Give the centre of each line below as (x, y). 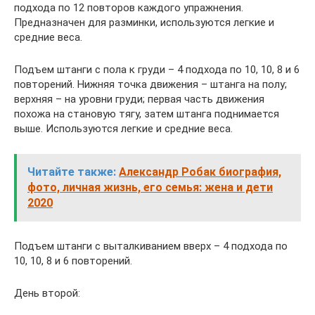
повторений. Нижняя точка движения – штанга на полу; (150, 85)
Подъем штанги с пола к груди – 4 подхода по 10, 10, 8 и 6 (157, 70)
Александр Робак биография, (200, 172)
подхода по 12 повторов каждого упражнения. (129, 8)
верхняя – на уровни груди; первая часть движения (139, 99)
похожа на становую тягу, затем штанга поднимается (147, 114)
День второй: (47, 294)
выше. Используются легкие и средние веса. (123, 129)
